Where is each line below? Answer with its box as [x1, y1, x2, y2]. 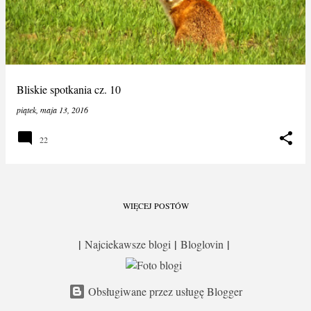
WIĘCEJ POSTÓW [122, 200, 189, 211]
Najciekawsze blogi [84, 237, 171, 251]
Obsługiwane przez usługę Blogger [85, 284, 242, 299]
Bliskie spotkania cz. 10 [17, 82, 121, 96]
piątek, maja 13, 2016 [17, 104, 88, 115]
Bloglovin [180, 237, 224, 251]
